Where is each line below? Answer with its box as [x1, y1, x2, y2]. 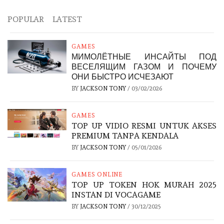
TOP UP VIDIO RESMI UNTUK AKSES [71, 121, 216, 131]
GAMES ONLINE [71, 171, 122, 178]
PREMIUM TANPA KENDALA [71, 131, 179, 141]
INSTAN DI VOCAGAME [71, 190, 161, 200]
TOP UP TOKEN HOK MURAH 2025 [71, 180, 216, 190]
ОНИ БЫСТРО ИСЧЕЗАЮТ [71, 72, 174, 82]
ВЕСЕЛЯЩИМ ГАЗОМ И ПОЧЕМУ [71, 62, 216, 72]
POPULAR [7, 14, 44, 24]
